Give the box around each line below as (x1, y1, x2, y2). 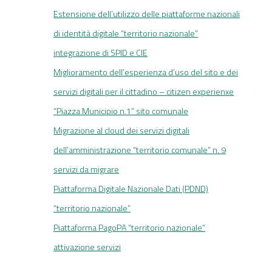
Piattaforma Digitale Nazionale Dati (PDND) (53, 182, 208, 195)
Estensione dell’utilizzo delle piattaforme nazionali (53, 7, 240, 21)
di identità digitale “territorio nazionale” (53, 27, 198, 40)
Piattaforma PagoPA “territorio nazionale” (53, 221, 205, 234)
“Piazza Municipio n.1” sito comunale (53, 104, 188, 118)
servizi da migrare (53, 163, 119, 176)
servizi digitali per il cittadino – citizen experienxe (53, 85, 234, 98)
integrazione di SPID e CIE (53, 46, 148, 59)
